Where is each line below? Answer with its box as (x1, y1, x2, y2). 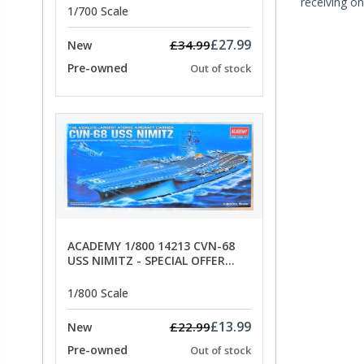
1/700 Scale (67, 2, 128, 19)
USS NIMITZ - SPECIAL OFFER (67, 253, 225, 269)
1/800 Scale (67, 284, 128, 301)
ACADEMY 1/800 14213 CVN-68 (67, 238, 235, 254)
